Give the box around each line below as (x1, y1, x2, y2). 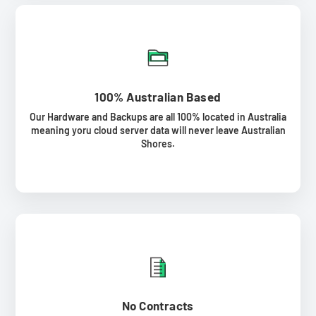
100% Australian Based (95, 89, 221, 104)
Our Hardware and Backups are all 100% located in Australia (30, 110, 286, 123)
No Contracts (122, 298, 194, 312)
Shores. (141, 137, 175, 150)
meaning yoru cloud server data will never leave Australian (30, 123, 286, 136)
